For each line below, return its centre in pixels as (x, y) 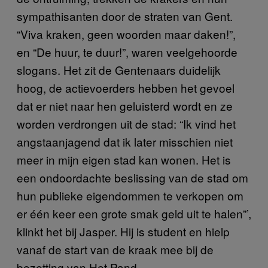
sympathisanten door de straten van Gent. (125, 16)
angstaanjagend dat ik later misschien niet (125, 141)
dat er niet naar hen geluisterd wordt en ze (125, 105)
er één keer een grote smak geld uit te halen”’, (134, 213)
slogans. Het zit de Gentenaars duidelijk (119, 69)
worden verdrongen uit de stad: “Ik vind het (126, 123)
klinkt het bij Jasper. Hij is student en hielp (123, 231)
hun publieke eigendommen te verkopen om (130, 195)
